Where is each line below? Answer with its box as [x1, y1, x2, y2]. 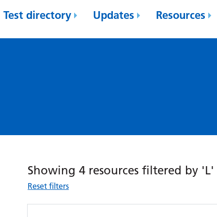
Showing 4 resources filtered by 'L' [28, 163, 215, 177]
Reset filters [28, 181, 69, 191]
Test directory [3, 8, 72, 22]
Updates [93, 8, 135, 22]
